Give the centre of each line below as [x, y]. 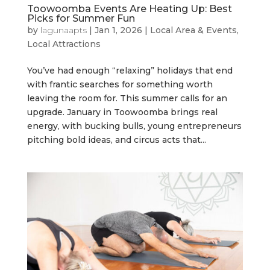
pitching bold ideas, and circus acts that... [116, 140]
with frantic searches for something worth [120, 85]
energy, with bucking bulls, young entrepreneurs [134, 126]
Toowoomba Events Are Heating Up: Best [129, 9]
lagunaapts [63, 30]
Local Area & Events [193, 30]
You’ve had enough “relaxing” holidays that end [130, 71]
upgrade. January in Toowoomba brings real [122, 112]
